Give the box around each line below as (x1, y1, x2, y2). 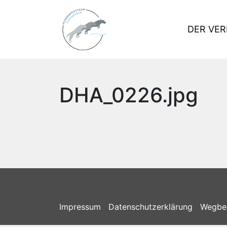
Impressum (59, 202, 101, 212)
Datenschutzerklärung (108, 202, 193, 212)
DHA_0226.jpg (59, 83, 198, 107)
